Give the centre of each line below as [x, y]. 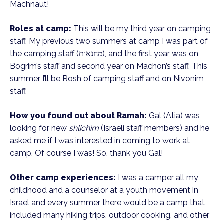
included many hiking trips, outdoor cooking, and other [110, 215]
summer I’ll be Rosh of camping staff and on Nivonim [107, 79]
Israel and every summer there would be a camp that [107, 203]
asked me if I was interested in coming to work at [100, 141]
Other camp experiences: [63, 178]
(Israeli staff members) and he [154, 128]
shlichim [84, 128]
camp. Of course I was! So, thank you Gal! [87, 153]
